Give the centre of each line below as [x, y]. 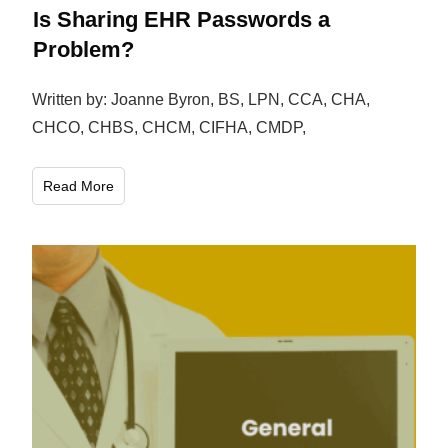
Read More [79, 185]
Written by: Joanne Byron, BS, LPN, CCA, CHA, [201, 99]
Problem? [84, 49]
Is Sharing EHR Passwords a [182, 19]
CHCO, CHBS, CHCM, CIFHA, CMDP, [169, 127]
